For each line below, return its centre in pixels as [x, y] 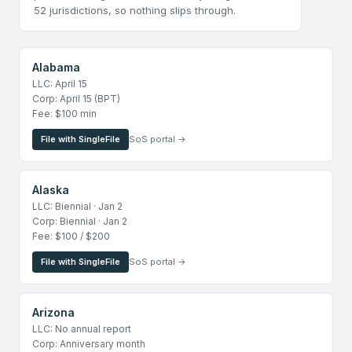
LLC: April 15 [60, 84]
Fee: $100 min [64, 114]
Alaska [51, 190]
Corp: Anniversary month [89, 344]
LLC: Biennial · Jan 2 [77, 206]
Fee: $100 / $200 [71, 236]
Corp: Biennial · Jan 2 [80, 221]
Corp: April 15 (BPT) [76, 99]
